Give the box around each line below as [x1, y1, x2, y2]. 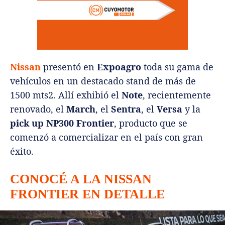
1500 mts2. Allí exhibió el [10, 88, 122, 101]
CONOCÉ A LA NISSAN [10, 171, 152, 186]
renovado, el [10, 102, 66, 115]
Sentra [111, 102, 141, 115]
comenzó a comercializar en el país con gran [10, 131, 203, 143]
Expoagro [97, 60, 141, 73]
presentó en [43, 60, 97, 73]
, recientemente [143, 88, 211, 101]
